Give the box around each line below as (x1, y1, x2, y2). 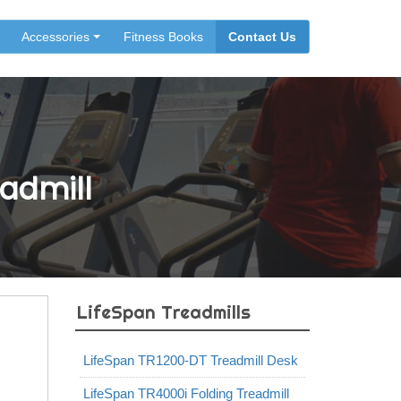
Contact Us (228, 30, 296, 44)
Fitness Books (124, 30, 203, 44)
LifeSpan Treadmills (76, 301, 251, 323)
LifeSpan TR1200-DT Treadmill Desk (82, 353, 298, 368)
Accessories (21, 30, 90, 44)
